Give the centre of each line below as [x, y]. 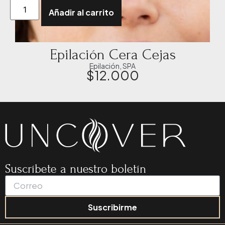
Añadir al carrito [82, 12]
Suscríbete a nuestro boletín [76, 169]
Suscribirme [113, 207]
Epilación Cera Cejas [113, 54]
